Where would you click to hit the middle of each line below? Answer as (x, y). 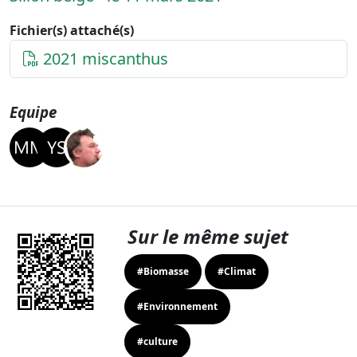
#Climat (237, 272)
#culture (158, 342)
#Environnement (178, 307)
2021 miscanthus (104, 59)
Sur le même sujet (208, 237)
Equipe (33, 112)
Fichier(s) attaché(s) (72, 31)
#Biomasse (163, 272)
